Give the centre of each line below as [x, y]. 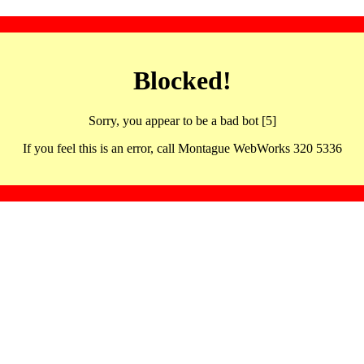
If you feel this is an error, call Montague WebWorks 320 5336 [182, 148]
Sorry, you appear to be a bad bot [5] [182, 120]
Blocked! [182, 81]
